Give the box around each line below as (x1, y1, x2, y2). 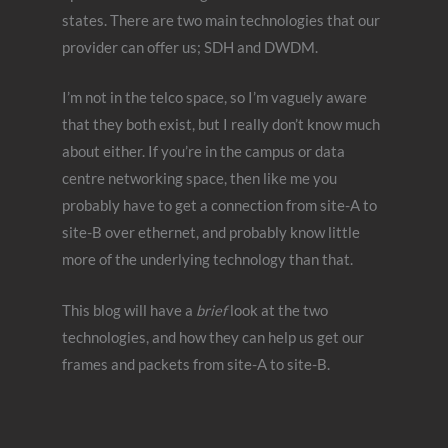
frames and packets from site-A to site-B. (62, 355, 331, 373)
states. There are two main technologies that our (62, 11, 381, 29)
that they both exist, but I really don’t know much (62, 116, 381, 134)
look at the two (227, 301, 329, 319)
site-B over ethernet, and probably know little (62, 224, 361, 242)
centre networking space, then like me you (62, 170, 338, 188)
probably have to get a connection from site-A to (62, 197, 378, 215)
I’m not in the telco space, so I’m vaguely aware (62, 89, 368, 107)
